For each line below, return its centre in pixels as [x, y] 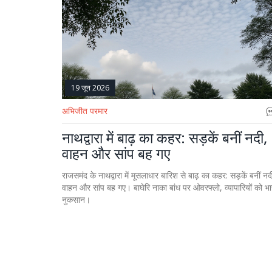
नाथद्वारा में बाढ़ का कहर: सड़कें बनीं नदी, [165, 137]
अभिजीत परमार [85, 110]
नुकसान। [76, 199]
